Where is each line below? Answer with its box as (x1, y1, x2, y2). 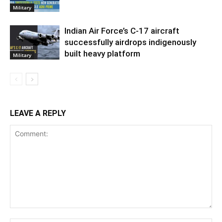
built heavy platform (64, 48, 140, 58)
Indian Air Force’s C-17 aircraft (64, 25, 179, 36)
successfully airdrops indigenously (64, 37, 196, 47)
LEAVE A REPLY (10, 108, 66, 118)
